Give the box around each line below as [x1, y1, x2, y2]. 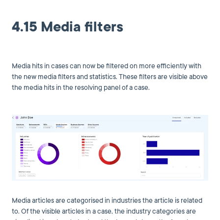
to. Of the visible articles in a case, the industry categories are [12, 206, 196, 216]
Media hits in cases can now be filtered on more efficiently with [12, 61, 201, 71]
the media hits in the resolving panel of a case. [12, 82, 150, 92]
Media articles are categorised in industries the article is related [12, 195, 202, 205]
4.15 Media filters [12, 17, 123, 36]
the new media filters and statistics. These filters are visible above [12, 72, 208, 82]
